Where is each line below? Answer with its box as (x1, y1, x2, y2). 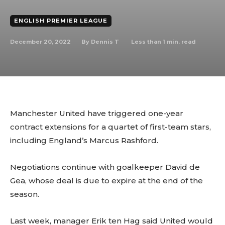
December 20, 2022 (10, 38, 71, 45)
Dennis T (91, 38, 119, 45)
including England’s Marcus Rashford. (10, 136, 158, 145)
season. (10, 189, 39, 199)
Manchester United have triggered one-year (10, 108, 183, 118)
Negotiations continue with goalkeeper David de (10, 162, 200, 172)
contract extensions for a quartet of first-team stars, (10, 122, 211, 132)
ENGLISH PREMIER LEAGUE (14, 17, 107, 24)
